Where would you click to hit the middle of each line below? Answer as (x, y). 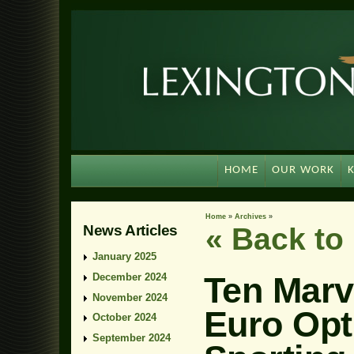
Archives (250, 217)
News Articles (131, 230)
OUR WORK (303, 170)
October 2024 (124, 318)
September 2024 (132, 337)
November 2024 (130, 297)
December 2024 (130, 277)
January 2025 (124, 257)
